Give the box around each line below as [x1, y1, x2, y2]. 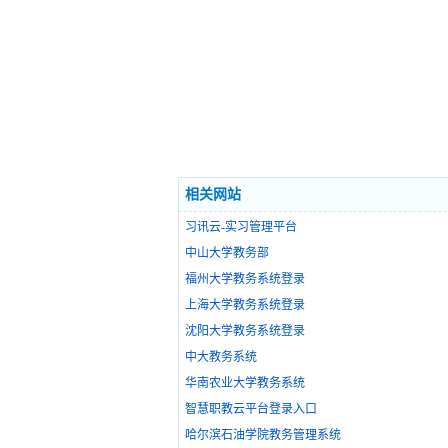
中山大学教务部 [185, 246, 269, 261]
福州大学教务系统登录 [185, 272, 305, 287]
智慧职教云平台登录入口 [185, 402, 317, 417]
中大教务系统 [185, 350, 257, 365]
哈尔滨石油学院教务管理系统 [185, 428, 341, 443]
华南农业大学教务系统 [185, 376, 305, 391]
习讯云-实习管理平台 [185, 220, 297, 235]
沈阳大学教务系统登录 [185, 324, 305, 339]
